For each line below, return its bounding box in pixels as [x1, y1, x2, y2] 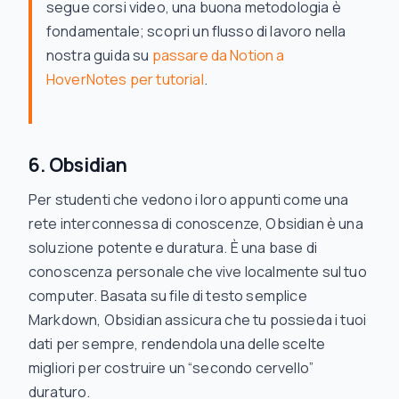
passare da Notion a [151, 45, 285, 65]
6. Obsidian [28, 152, 127, 177]
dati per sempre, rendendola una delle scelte [28, 334, 326, 354]
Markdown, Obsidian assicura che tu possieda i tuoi [28, 310, 367, 330]
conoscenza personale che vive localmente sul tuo [28, 262, 367, 281]
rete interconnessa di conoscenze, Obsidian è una [28, 214, 363, 233]
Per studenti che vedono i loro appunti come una [28, 190, 349, 209]
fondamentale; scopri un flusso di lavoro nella [46, 21, 346, 41]
